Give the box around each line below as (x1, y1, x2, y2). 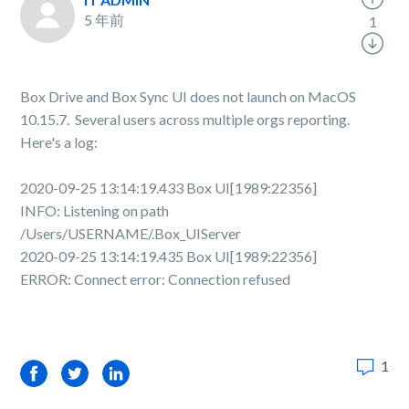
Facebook (20, 364, 85, 382)
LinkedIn (102, 364, 157, 382)
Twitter (61, 364, 110, 382)
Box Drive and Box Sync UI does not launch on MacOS (20, 88, 357, 105)
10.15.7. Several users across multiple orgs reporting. (20, 110, 353, 128)
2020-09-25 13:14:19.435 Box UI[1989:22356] (20, 247, 318, 265)
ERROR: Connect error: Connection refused (20, 270, 291, 288)
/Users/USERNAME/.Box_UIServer (20, 225, 242, 242)
